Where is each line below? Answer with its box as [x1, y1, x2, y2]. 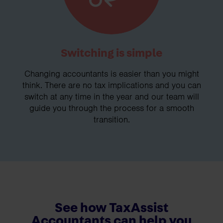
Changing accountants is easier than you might [24, 68, 199, 80]
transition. [93, 114, 130, 125]
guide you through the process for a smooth [29, 103, 194, 114]
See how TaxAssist [55, 201, 168, 215]
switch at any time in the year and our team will [24, 91, 199, 103]
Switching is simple [61, 47, 162, 60]
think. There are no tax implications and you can [22, 80, 201, 91]
